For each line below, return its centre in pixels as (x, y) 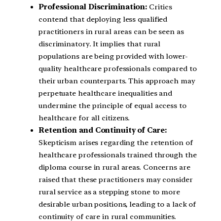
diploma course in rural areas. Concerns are (114, 167)
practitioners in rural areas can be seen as (111, 31)
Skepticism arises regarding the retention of (116, 142)
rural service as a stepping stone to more (109, 192)
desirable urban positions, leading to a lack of (117, 204)
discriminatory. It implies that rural (100, 44)
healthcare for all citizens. (84, 118)
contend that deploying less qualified (103, 19)
